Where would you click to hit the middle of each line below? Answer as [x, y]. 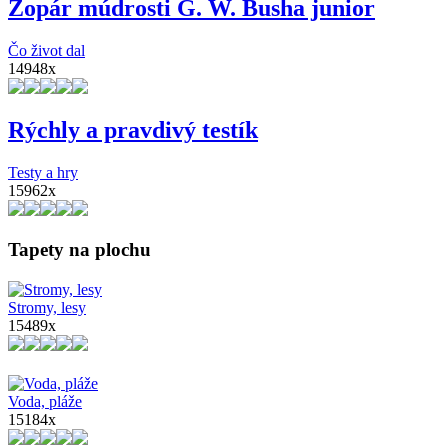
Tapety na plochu [79, 250]
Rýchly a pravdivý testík [133, 130]
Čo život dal [46, 50]
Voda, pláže [45, 401]
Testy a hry [43, 173]
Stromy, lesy [47, 307]
